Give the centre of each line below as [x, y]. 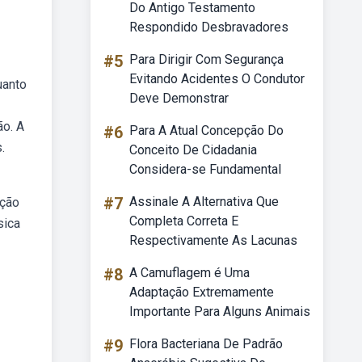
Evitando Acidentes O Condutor [217, 79]
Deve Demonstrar [179, 98]
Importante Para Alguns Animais [220, 311]
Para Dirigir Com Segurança [206, 59]
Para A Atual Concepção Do [206, 130]
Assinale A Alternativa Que [204, 202]
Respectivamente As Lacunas [213, 240]
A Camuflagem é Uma [189, 273]
